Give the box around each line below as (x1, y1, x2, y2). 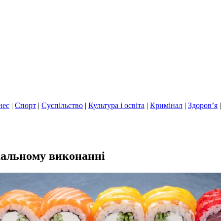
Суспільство (41, 101, 83, 110)
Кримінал (150, 101, 183, 110)
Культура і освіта (88, 101, 145, 110)
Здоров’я (188, 101, 218, 110)
